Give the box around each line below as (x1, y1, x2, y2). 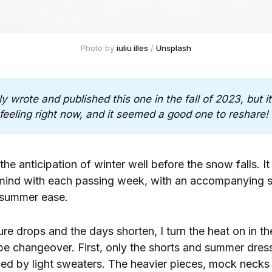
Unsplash (156, 43, 191, 53)
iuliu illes (117, 43, 148, 53)
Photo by (81, 43, 117, 53)
